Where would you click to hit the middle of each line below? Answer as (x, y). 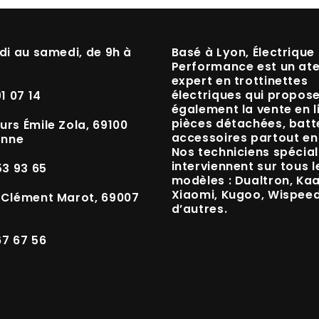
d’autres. (199, 209)
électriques (206, 95)
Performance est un (235, 66)
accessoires (209, 137)
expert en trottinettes (240, 80)
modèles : (203, 180)
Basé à (194, 52)
